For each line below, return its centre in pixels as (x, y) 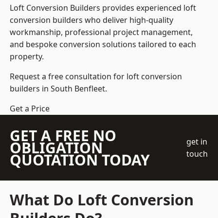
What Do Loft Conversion (102, 200)
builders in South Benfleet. (58, 89)
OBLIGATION (56, 148)
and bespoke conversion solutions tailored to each (103, 45)
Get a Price (30, 109)
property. (27, 57)
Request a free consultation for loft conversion (96, 77)
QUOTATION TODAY (80, 160)
